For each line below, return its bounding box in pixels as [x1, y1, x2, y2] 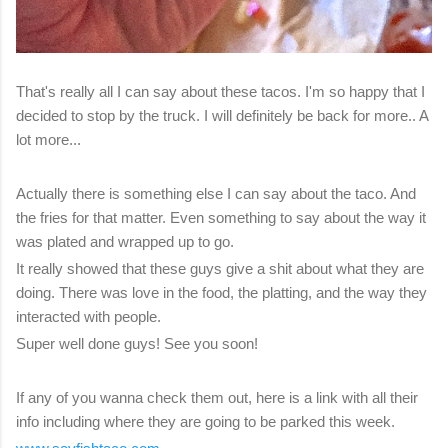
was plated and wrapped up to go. [16, 233, 238, 251]
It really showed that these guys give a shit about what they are [16, 260, 424, 278]
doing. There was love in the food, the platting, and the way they [16, 284, 427, 302]
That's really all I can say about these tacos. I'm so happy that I [16, 83, 425, 101]
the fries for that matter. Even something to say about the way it [16, 209, 426, 227]
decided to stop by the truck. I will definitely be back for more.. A [16, 107, 428, 125]
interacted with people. [16, 308, 161, 326]
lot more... [16, 131, 81, 149]
